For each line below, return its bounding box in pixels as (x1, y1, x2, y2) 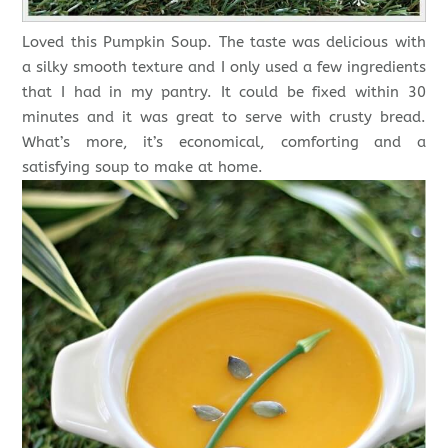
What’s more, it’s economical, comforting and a (22, 133, 426, 152)
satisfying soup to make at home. (22, 158, 264, 177)
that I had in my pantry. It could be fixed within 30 (22, 83, 426, 102)
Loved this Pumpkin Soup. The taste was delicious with (22, 33, 426, 52)
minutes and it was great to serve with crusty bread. (22, 108, 426, 127)
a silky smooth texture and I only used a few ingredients (22, 58, 426, 77)
